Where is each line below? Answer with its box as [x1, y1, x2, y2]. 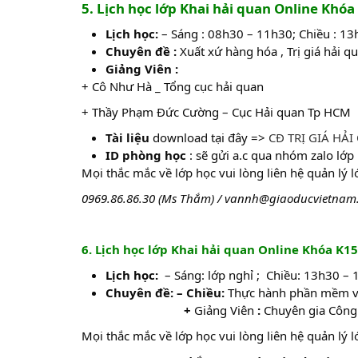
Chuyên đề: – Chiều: [105, 284, 228, 300]
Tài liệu [105, 129, 149, 145]
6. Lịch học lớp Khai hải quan [82, 241, 258, 257]
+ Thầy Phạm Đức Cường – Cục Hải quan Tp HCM [82, 104, 351, 120]
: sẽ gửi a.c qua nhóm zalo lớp [189, 147, 354, 163]
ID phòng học [105, 147, 189, 163]
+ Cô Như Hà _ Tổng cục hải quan [82, 78, 264, 94]
